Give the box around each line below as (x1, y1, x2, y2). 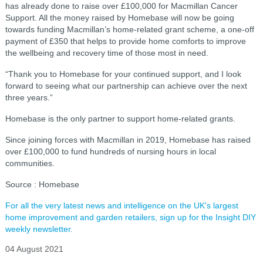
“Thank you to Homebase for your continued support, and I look (5, 69, 241, 79)
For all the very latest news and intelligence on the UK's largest (5, 201, 238, 210)
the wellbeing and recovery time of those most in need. (5, 48, 208, 58)
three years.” (5, 93, 53, 102)
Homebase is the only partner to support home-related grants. (5, 114, 235, 123)
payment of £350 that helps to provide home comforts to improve (5, 36, 246, 46)
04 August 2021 (5, 244, 63, 254)
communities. (5, 159, 55, 168)
